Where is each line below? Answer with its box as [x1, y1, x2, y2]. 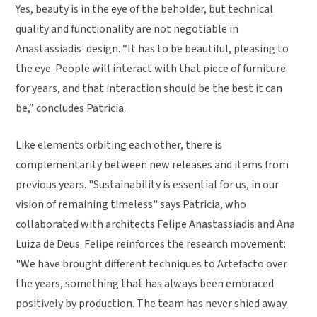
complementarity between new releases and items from [16, 156, 289, 173]
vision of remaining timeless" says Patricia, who [16, 196, 247, 212]
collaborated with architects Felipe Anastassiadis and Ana [16, 216, 296, 232]
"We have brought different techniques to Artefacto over [16, 255, 288, 272]
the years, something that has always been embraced [16, 275, 275, 292]
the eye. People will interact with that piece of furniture [16, 60, 287, 76]
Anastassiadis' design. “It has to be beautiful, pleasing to [16, 40, 289, 57]
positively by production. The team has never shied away [16, 295, 287, 311]
